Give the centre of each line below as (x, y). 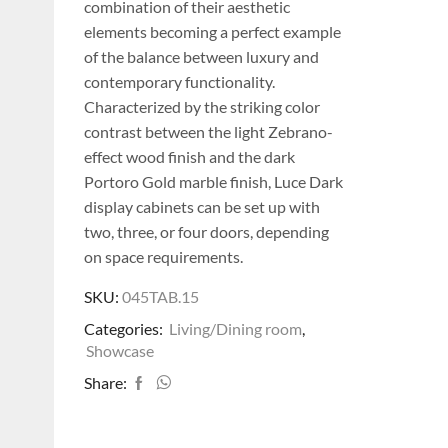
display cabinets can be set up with (201, 207)
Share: (105, 383)
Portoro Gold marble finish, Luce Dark (213, 182)
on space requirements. (163, 257)
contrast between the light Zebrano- (208, 132)
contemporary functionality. (179, 82)
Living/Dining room (235, 329)
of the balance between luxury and (201, 57)
